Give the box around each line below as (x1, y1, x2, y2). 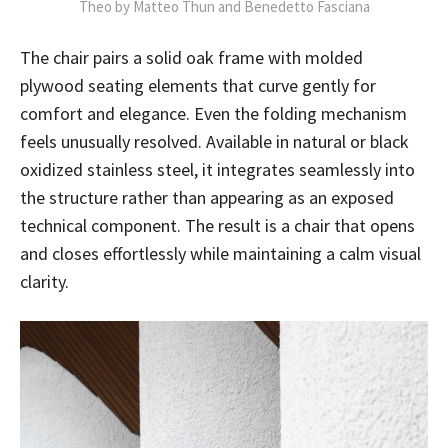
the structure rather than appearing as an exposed (20, 186, 394, 209)
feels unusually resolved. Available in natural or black (20, 130, 409, 153)
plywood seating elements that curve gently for (20, 74, 376, 97)
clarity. (20, 270, 69, 293)
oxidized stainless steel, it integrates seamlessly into (20, 158, 415, 181)
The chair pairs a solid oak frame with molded (20, 46, 363, 69)
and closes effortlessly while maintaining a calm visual (20, 242, 421, 265)
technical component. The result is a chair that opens (20, 214, 415, 237)
